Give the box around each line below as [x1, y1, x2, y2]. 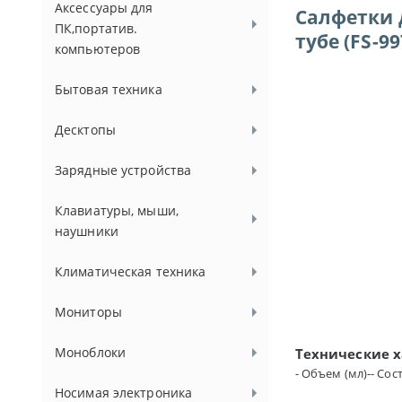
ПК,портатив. [55, 20, 138, 37]
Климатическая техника [55, 263, 206, 280]
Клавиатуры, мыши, [55, 202, 179, 219]
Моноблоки [55, 344, 127, 361]
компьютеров [55, 40, 141, 57]
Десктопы [55, 121, 116, 138]
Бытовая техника [55, 81, 162, 98]
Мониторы [55, 303, 122, 320]
